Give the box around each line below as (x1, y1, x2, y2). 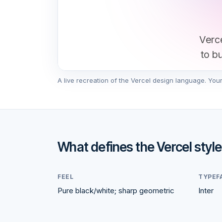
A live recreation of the (57, 76, 131, 84)
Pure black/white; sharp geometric (57, 186, 174, 195)
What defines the (57, 139, 157, 155)
